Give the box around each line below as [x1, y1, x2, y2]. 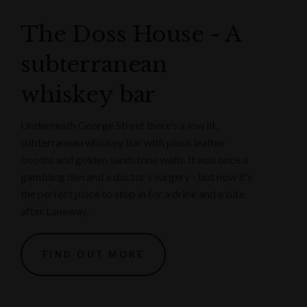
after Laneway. [21, 204, 88, 217]
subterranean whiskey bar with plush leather [21, 135, 226, 149]
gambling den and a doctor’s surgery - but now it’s [21, 169, 252, 183]
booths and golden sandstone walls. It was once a [21, 152, 248, 166]
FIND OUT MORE [42, 248, 145, 260]
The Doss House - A [21, 20, 242, 48]
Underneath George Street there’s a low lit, [21, 118, 218, 132]
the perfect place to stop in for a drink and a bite [21, 186, 245, 200]
